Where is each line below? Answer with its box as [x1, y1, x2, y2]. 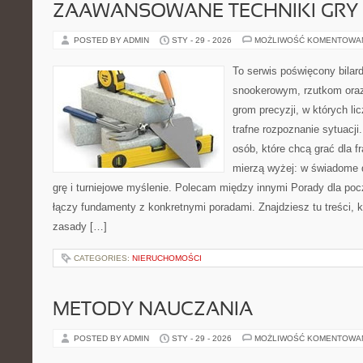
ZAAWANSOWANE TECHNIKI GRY [53, 3, 358, 21]
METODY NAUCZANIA [53, 301, 253, 319]
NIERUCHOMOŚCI [132, 254, 202, 263]
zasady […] [53, 220, 107, 233]
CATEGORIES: [74, 254, 132, 263]
